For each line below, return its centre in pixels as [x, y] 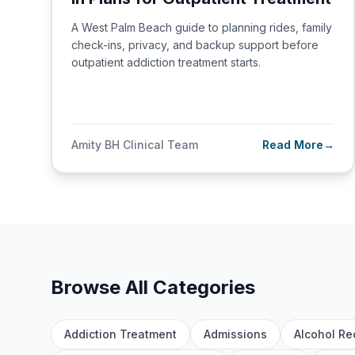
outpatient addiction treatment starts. [166, 62]
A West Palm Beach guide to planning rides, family [202, 27]
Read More [293, 145]
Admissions [235, 334]
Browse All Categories [153, 287]
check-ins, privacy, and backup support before [195, 45]
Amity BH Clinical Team [135, 145]
